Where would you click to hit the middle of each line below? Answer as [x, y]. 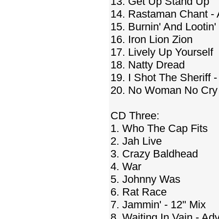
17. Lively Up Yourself [162, 52]
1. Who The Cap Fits [159, 128]
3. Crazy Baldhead [154, 154]
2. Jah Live [136, 141]
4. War [126, 166]
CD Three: [135, 116]
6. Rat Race [139, 192]
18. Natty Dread [148, 65]
